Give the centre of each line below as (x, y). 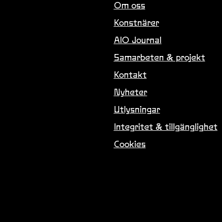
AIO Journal (138, 40)
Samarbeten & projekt (159, 57)
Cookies (130, 144)
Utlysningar (137, 109)
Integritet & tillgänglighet (166, 127)
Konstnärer (136, 23)
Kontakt (130, 75)
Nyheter (130, 92)
